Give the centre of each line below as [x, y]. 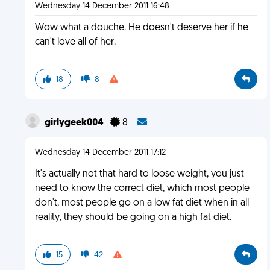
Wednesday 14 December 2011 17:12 [100, 153]
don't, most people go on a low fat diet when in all [142, 203]
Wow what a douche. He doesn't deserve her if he [141, 28]
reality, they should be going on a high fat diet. [133, 218]
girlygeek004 [75, 123]
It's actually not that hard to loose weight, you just [139, 174]
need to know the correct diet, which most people [142, 189]
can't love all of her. [75, 42]
